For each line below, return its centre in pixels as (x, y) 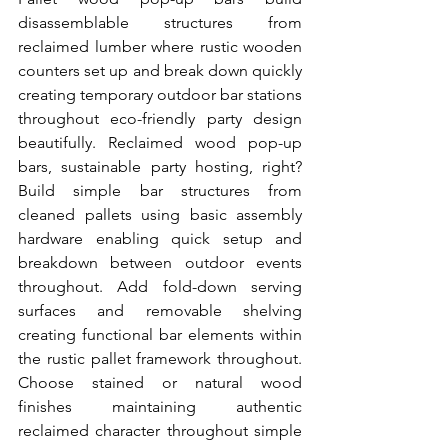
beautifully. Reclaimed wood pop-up (160, 142)
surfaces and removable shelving (160, 310)
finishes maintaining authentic (160, 406)
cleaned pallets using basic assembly (160, 214)
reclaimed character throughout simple (160, 430)
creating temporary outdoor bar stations (160, 94)
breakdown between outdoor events (160, 262)
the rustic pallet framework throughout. (160, 358)
